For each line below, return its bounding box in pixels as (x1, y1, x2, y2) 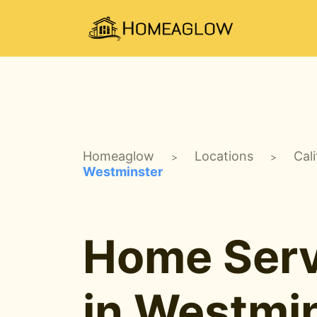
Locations (195, 148, 253, 163)
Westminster (83, 163, 163, 179)
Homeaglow (83, 148, 154, 163)
